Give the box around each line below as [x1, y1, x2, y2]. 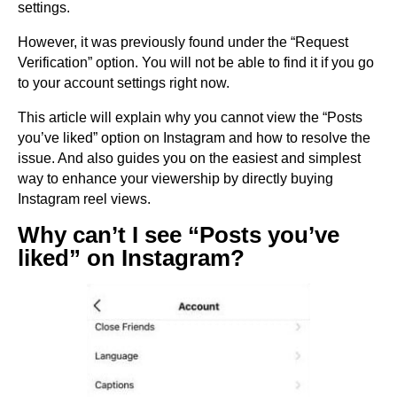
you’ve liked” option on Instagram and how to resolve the [18, 130, 370, 145]
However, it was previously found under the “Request [18, 35, 348, 50]
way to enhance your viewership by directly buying [18, 171, 333, 186]
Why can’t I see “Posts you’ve [18, 222, 339, 248]
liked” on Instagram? [18, 245, 245, 271]
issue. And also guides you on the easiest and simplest [18, 151, 361, 166]
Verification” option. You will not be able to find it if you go [18, 55, 374, 70]
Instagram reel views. [18, 191, 151, 206]
